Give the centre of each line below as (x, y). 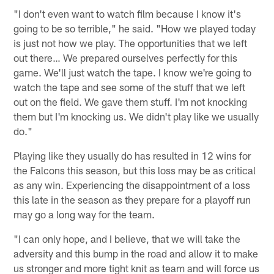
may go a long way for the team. (84, 214)
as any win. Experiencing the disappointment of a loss (132, 184)
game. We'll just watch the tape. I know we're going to (133, 72)
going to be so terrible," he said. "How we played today (135, 28)
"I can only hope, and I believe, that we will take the (127, 238)
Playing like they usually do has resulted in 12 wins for (132, 155)
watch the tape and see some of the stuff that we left (130, 87)
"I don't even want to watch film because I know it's (128, 13)
